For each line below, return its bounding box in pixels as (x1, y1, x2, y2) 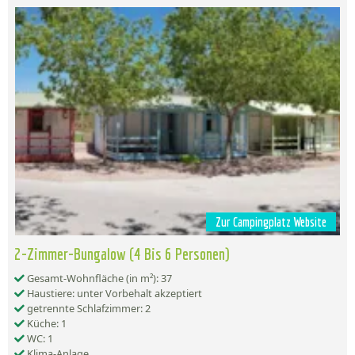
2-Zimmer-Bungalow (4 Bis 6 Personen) (14, 244, 230, 264)
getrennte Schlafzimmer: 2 (25, 301, 151, 316)
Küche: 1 (25, 316, 67, 331)
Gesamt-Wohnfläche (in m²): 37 (25, 271, 172, 286)
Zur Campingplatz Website (216, 215, 326, 230)
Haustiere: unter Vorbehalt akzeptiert (25, 286, 202, 301)
